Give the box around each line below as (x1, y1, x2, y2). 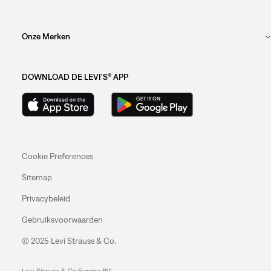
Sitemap (21, 172, 52, 183)
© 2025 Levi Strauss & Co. (21, 236, 116, 246)
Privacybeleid (21, 194, 70, 204)
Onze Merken (21, 31, 70, 42)
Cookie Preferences (21, 151, 93, 162)
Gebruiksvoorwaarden (21, 215, 103, 225)
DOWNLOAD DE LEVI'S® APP (21, 72, 128, 82)
